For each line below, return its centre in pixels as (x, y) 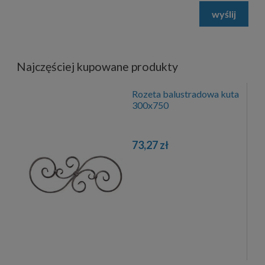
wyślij (224, 14)
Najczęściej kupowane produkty (97, 66)
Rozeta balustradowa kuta (185, 93)
